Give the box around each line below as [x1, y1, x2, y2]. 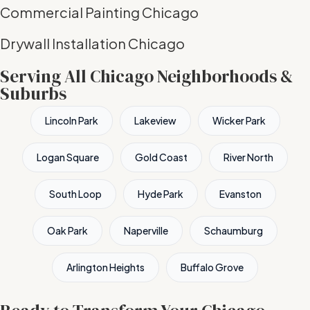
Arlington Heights [66, 260, 145, 273]
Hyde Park [137, 187, 183, 200]
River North [224, 150, 273, 163]
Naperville [124, 224, 168, 237]
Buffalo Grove [181, 260, 244, 273]
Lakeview [134, 113, 176, 127]
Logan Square [37, 150, 99, 163]
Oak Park [47, 224, 88, 237]
